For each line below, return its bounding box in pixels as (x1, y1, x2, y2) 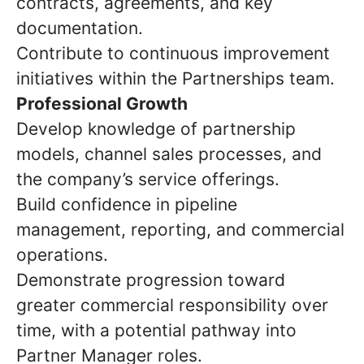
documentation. (16, 18, 143, 38)
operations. (16, 245, 108, 265)
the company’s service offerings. (16, 169, 279, 189)
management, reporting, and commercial (16, 219, 344, 240)
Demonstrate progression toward (16, 270, 285, 290)
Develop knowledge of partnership (16, 119, 296, 139)
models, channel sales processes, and (16, 144, 322, 164)
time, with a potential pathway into (16, 320, 297, 340)
